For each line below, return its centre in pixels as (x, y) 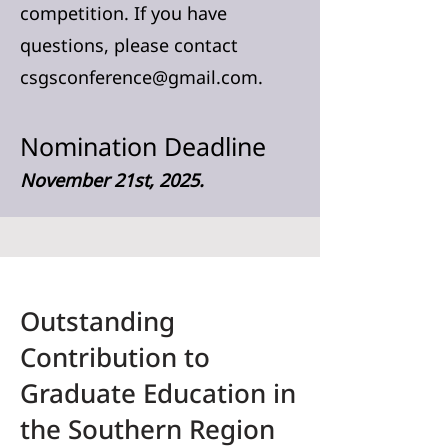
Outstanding (97, 321)
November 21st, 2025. (112, 180)
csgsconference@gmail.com (139, 77)
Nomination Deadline (143, 146)
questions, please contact (129, 45)
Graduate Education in (158, 393)
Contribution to (115, 357)
